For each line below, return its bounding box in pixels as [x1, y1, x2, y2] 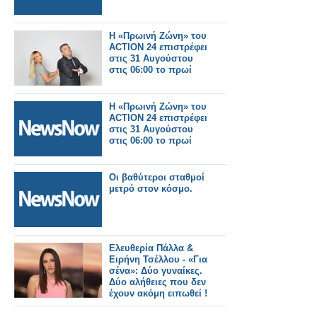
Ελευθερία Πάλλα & [109, 243, 193, 253]
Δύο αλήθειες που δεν [109, 277, 206, 287]
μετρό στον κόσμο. [109, 183, 192, 194]
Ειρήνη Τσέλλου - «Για [109, 254, 207, 265]
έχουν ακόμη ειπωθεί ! [109, 288, 207, 299]
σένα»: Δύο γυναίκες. [109, 265, 202, 276]
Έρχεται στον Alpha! [109, 299, 200, 310]
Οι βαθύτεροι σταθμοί [109, 172, 204, 183]
